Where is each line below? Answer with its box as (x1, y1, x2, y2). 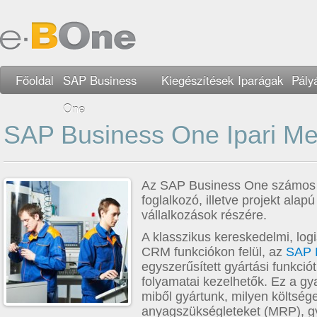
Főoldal (16, 71, 54, 88)
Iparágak (238, 71, 283, 88)
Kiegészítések (161, 71, 234, 88)
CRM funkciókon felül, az (142, 245, 286, 259)
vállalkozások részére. (142, 208, 267, 222)
